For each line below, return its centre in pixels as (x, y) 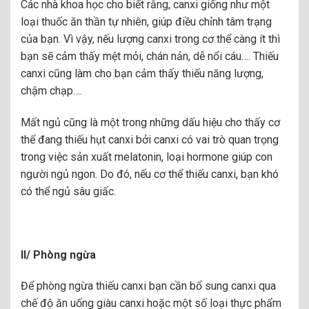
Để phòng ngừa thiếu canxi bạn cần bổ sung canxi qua (148, 286)
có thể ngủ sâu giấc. (68, 191)
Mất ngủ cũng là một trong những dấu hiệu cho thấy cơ (150, 122)
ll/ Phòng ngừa (58, 255)
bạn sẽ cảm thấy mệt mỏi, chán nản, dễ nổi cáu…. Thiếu (150, 57)
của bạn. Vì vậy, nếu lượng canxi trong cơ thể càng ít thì (150, 39)
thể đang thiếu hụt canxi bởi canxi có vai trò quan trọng (150, 139)
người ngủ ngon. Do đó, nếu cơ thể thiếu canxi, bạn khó (150, 174)
